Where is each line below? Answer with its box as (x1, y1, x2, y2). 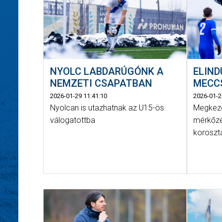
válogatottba (50, 115, 95, 125)
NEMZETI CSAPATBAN (50, 77, 152, 89)
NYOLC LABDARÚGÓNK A (50, 65, 164, 77)
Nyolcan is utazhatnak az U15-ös (50, 103, 164, 112)
